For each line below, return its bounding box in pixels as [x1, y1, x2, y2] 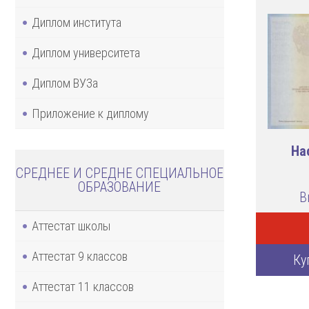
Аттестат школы [32, 218, 110, 233]
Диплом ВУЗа [32, 75, 98, 90]
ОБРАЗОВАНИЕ [78, 178, 161, 195]
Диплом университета [32, 45, 140, 60]
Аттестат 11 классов [32, 279, 134, 294]
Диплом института [32, 14, 121, 30]
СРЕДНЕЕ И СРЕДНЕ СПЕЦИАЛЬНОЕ [15, 164, 223, 181]
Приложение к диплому [32, 106, 149, 121]
